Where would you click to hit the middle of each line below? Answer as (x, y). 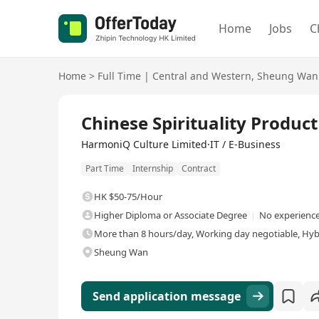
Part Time (105, 169)
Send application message (167, 297)
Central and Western (202, 76)
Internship (153, 169)
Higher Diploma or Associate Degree (171, 215)
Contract (199, 169)
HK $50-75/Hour (128, 197)
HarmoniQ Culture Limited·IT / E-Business (181, 144)
